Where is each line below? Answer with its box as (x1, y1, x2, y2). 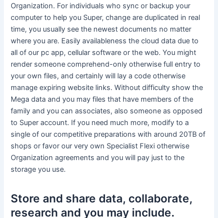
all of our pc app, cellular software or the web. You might (11, 48, 197, 57)
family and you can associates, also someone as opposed (11, 107, 203, 116)
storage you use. (11, 165, 66, 174)
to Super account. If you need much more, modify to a (11, 118, 189, 127)
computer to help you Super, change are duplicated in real (11, 13, 200, 22)
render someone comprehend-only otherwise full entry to (11, 60, 201, 69)
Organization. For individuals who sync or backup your (11, 1, 191, 11)
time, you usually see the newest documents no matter (11, 25, 192, 34)
